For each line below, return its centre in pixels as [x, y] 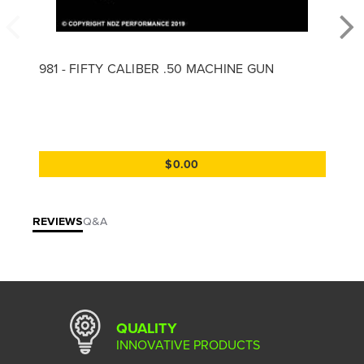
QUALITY [147, 328]
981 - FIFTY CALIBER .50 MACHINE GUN [156, 68]
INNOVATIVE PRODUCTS [188, 344]
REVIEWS [58, 221]
